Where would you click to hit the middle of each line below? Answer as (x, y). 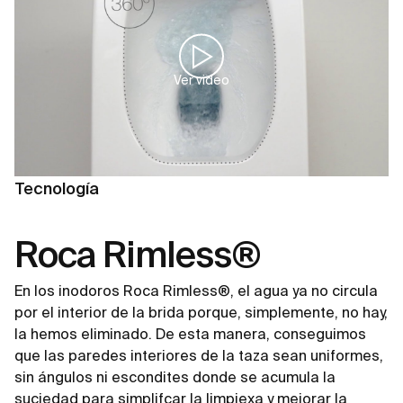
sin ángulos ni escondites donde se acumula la (175, 377)
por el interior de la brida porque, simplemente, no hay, (201, 313)
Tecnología (57, 189)
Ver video (201, 80)
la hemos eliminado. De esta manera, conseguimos (190, 334)
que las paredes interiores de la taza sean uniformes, (199, 356)
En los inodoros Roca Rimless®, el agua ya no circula (196, 291)
